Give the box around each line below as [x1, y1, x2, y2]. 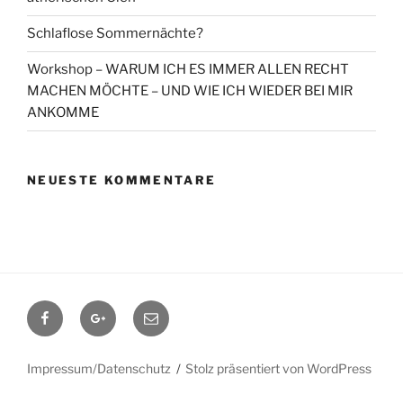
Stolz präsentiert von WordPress [185, 361, 372, 376]
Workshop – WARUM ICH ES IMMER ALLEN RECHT [27, 61, 349, 77]
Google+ [90, 302, 148, 319]
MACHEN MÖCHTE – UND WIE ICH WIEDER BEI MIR [27, 83, 353, 99]
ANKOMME [27, 104, 99, 121]
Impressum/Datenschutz [27, 361, 171, 376]
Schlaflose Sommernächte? [27, 25, 203, 41]
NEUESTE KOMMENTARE [27, 172, 217, 187]
